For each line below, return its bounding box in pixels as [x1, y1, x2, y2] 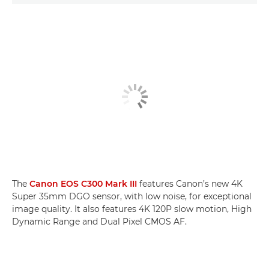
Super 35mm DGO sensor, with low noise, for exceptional [12, 191, 252, 202]
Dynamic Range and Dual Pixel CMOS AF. [12, 216, 187, 228]
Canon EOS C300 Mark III [29, 178, 137, 190]
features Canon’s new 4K [137, 178, 243, 190]
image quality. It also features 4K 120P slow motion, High [12, 204, 252, 215]
